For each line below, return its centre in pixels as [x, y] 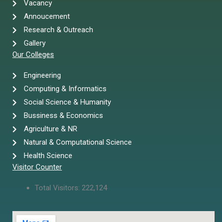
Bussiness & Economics [63, 116]
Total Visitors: [58, 188]
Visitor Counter [37, 167]
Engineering [42, 76]
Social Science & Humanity [67, 102]
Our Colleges [33, 55]
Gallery [34, 43]
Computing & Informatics [65, 89]
